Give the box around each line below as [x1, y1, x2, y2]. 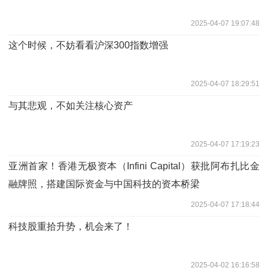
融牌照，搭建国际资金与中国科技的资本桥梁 [8, 178, 200, 189]
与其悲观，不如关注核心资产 [8, 100, 133, 111]
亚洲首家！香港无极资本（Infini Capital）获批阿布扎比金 [8, 160, 260, 171]
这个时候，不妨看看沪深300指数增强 [8, 39, 168, 50]
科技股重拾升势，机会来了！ [8, 221, 133, 232]
